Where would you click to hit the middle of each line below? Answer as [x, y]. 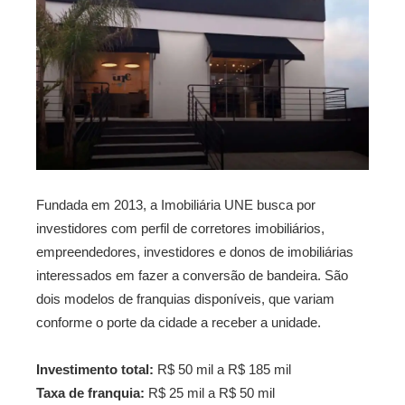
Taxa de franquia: [90, 393]
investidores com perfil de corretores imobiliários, [180, 229]
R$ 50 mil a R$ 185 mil [222, 370]
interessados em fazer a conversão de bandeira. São [192, 276]
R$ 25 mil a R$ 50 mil [210, 393]
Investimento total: [95, 370]
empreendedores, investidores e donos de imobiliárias [195, 252]
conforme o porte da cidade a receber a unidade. [179, 323]
